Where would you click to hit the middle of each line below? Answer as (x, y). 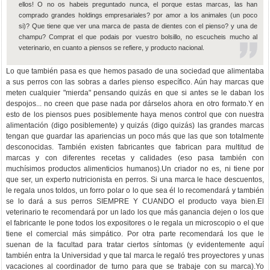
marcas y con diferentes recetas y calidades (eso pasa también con (135, 158)
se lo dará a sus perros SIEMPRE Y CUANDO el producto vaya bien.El (135, 201)
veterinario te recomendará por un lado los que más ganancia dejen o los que (135, 212)
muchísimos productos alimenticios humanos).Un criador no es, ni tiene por (135, 169)
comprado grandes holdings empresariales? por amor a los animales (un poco (138, 15)
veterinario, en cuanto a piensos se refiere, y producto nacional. (111, 48)
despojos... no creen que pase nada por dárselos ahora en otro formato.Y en (135, 104)
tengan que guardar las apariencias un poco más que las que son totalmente (135, 136)
